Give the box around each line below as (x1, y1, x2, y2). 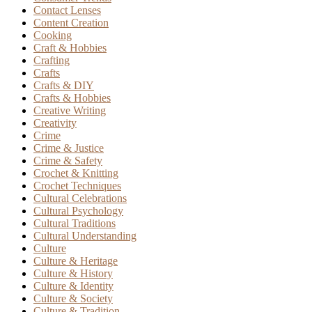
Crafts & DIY (33, 79, 94, 91)
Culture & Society (33, 292, 113, 304)
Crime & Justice (33, 141, 104, 154)
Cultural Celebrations (33, 192, 127, 204)
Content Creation (33, 16, 109, 29)
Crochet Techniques (33, 179, 121, 192)
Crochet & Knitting (33, 166, 118, 179)
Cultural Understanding (33, 229, 136, 242)
